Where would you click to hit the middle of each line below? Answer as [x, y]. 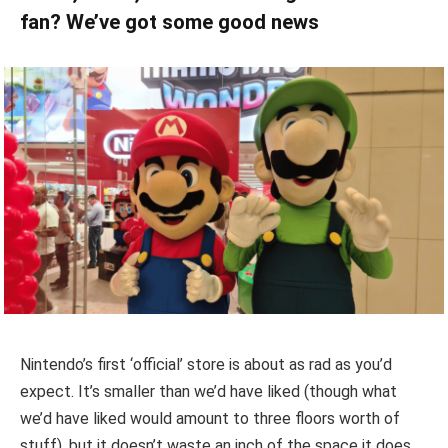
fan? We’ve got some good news [169, 21]
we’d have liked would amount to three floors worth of [210, 418]
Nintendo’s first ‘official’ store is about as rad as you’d [206, 364]
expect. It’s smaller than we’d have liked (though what [208, 391]
